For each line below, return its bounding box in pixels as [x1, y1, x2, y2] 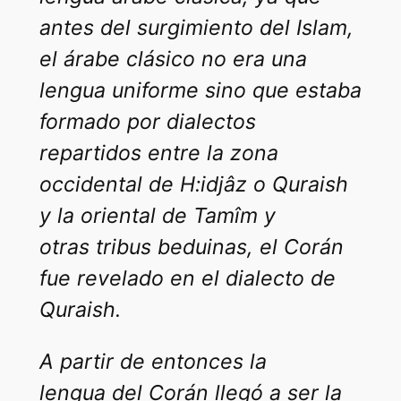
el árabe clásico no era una [38, 46, 307, 72]
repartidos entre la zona [38, 140, 278, 166]
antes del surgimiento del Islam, [38, 14, 354, 40]
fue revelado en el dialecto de [38, 265, 336, 291]
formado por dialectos [38, 108, 256, 134]
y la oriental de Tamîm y [38, 202, 276, 228]
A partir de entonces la [38, 348, 267, 374]
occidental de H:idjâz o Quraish [38, 171, 348, 197]
